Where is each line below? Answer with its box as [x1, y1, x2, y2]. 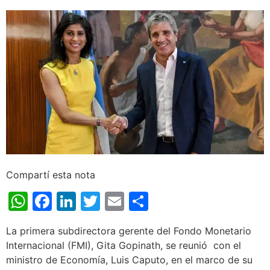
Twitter [100, 189, 165, 213]
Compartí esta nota [6, 169, 95, 181]
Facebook [52, 189, 142, 213]
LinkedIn [76, 189, 152, 213]
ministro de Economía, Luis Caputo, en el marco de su [6, 254, 253, 266]
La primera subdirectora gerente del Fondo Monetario [6, 225, 251, 237]
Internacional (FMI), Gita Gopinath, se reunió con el [6, 239, 241, 252]
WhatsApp [28, 189, 123, 213]
